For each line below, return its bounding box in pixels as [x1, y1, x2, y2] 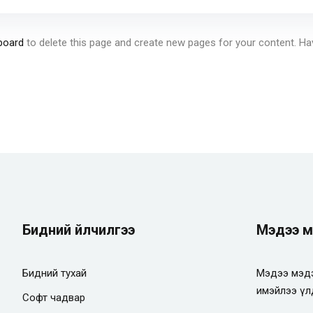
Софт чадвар [22, 291, 85, 304]
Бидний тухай [22, 266, 87, 279]
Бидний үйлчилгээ [22, 221, 135, 238]
